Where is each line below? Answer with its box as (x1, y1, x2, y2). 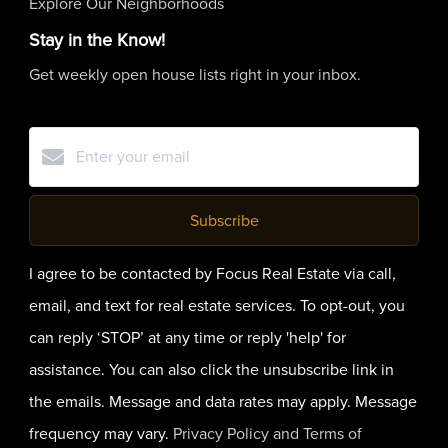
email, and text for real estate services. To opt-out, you (29, 293, 405, 317)
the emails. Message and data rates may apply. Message (29, 389, 417, 413)
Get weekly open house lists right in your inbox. (29, 62, 361, 86)
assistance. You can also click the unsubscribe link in (29, 357, 394, 381)
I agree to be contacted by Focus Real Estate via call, (29, 261, 396, 285)
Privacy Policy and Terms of (173, 421, 362, 445)
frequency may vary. (29, 421, 173, 445)
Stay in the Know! (29, 26, 165, 53)
